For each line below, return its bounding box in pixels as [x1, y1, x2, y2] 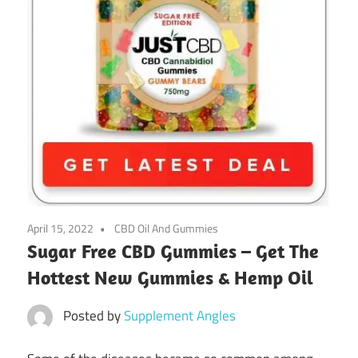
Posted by [62, 304, 124, 326]
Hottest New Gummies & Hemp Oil [27, 265, 313, 289]
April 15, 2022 [27, 219, 93, 237]
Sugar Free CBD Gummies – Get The [27, 238, 319, 263]
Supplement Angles [123, 304, 236, 326]
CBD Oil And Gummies [114, 219, 218, 237]
